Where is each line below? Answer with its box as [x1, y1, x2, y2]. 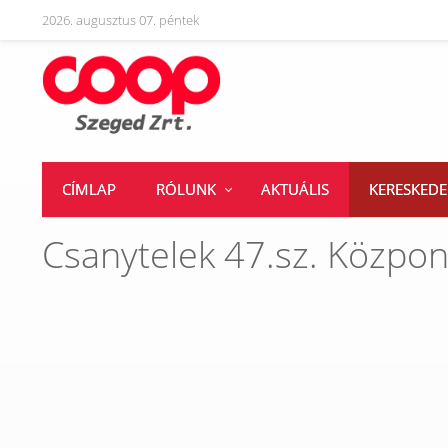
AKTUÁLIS [261, 178, 329, 199]
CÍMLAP [62, 178, 116, 199]
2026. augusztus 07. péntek [42, 11, 199, 29]
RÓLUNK [156, 178, 216, 199]
